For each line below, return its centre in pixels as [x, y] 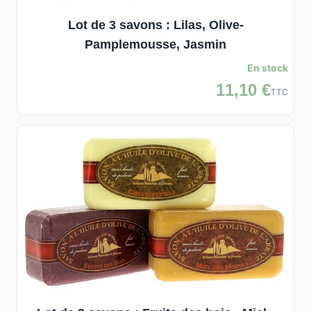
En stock [268, 67]
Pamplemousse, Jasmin [155, 44]
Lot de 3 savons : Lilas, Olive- [155, 25]
